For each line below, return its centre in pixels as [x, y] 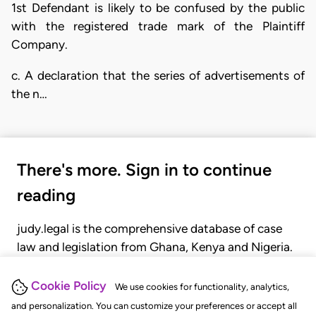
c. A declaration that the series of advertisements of [158, 75]
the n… [29, 93]
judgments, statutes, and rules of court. [124, 283]
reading [46, 195]
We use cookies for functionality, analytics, [202, 287]
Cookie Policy [69, 286]
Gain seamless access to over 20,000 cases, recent [155, 265]
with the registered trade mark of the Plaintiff [158, 26]
